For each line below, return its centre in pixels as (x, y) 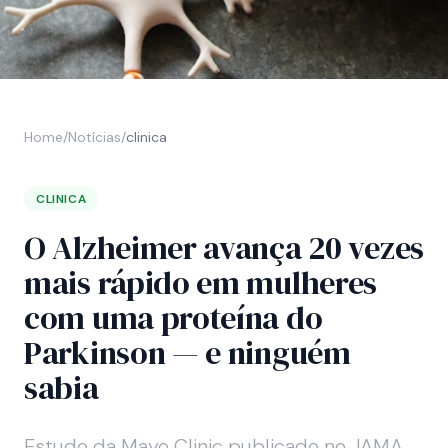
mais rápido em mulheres (201, 283)
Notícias (94, 137)
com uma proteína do (173, 318)
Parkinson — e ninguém (187, 353)
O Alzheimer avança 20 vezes (224, 248)
